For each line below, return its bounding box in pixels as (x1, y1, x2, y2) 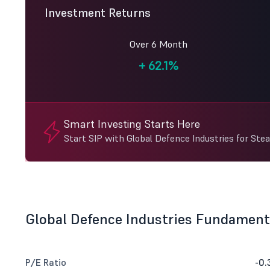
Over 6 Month (129, 38, 187, 50)
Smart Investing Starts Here (64, 117, 200, 131)
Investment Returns (45, 5, 151, 20)
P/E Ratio (25, 256, 66, 268)
